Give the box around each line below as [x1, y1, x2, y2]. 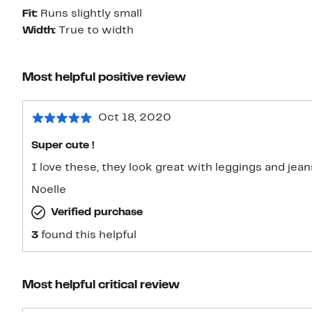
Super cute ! [31, 141, 95, 151]
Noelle [31, 185, 66, 196]
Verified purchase [51, 208, 143, 218]
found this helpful [41, 231, 136, 241]
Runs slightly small [40, 9, 142, 19]
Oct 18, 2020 [98, 113, 171, 123]
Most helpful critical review [22, 279, 180, 292]
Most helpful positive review [22, 72, 186, 84]
